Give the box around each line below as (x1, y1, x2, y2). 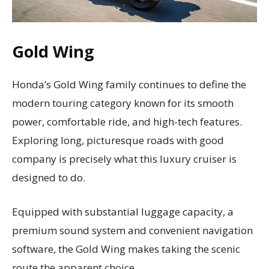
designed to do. (12, 170, 88, 184)
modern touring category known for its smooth (12, 95, 234, 110)
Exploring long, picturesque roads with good (12, 133, 224, 147)
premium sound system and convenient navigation (12, 223, 253, 237)
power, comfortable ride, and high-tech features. (12, 114, 242, 128)
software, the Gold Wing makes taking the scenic (12, 241, 240, 256)
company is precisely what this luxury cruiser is (12, 151, 237, 166)
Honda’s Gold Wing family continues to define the (12, 77, 246, 91)
